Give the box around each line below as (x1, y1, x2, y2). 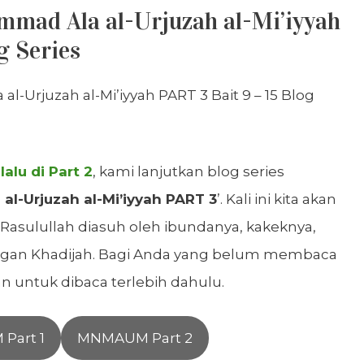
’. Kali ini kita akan (217, 190, 336, 207)
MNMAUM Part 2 (76, 330, 193, 347)
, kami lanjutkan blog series (93, 162, 284, 180)
